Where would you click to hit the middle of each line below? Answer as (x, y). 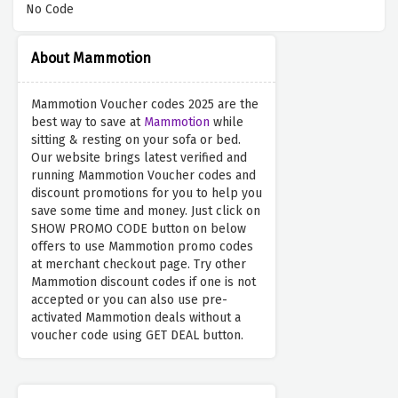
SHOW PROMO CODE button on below (139, 229)
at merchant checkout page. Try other (139, 265)
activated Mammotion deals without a (136, 318)
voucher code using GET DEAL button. (137, 336)
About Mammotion (91, 59)
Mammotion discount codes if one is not (143, 283)
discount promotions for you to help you (147, 194)
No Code (50, 10)
